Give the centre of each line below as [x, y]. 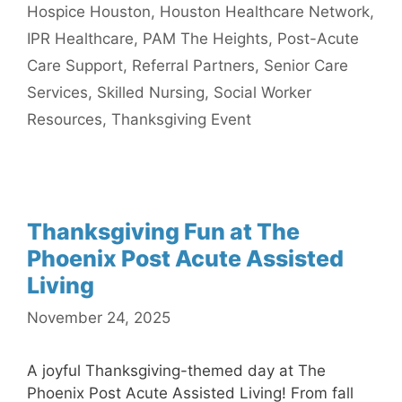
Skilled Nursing [151, 92]
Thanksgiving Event [181, 119]
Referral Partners [193, 66]
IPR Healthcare [80, 39]
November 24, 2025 [99, 317]
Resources [65, 119]
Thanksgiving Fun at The [163, 232]
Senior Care [306, 66]
